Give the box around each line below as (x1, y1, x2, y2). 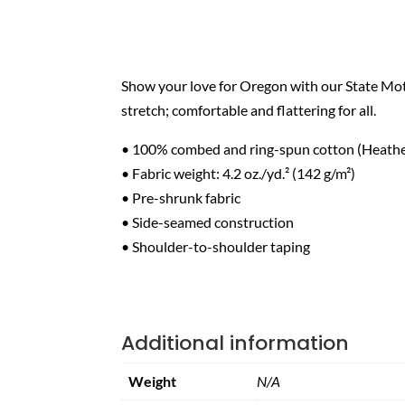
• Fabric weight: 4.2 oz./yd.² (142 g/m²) (121, 164, 356, 182)
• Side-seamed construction (121, 212, 295, 231)
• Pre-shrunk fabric (121, 188, 241, 206)
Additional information (121, 329, 350, 358)
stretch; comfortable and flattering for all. (121, 100, 377, 118)
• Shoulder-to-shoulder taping (121, 237, 311, 255)
